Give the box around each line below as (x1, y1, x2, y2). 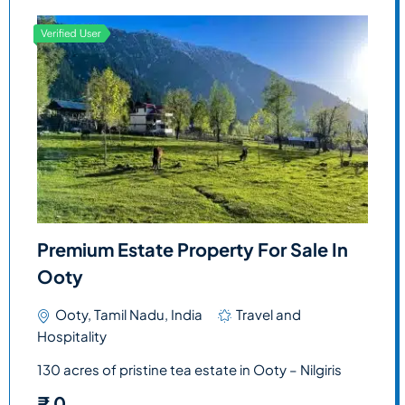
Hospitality (37, 326, 107, 344)
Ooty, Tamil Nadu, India (55, 305, 202, 323)
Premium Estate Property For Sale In (37, 237, 348, 260)
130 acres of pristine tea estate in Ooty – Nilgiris (37, 360, 342, 378)
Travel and (236, 305, 301, 323)
